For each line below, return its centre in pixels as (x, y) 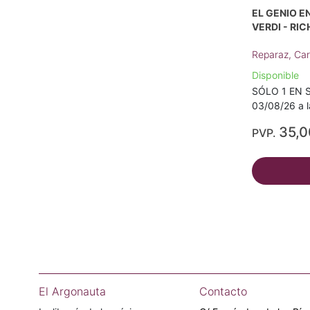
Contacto (223, 291)
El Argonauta (72, 291)
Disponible (275, 75)
